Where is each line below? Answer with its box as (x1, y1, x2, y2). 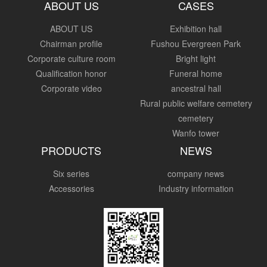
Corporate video (41, 82, 102, 94)
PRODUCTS (41, 142, 101, 158)
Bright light (176, 52, 216, 64)
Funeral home (169, 67, 222, 79)
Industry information (158, 182, 234, 194)
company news (167, 167, 224, 179)
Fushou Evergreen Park (151, 38, 241, 49)
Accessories (48, 182, 94, 194)
